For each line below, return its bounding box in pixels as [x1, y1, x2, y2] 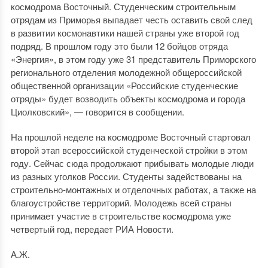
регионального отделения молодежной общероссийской [10, 66, 242, 78]
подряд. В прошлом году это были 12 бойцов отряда [10, 39, 228, 52]
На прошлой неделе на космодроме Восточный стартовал [10, 130, 251, 143]
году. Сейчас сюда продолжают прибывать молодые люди [10, 157, 254, 169]
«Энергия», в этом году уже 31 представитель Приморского [10, 53, 256, 65]
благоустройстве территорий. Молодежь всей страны [10, 196, 232, 209]
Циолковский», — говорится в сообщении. [10, 105, 184, 118]
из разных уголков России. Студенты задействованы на [10, 170, 242, 182]
